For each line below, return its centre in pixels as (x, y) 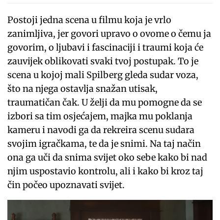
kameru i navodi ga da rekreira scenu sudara (101, 130)
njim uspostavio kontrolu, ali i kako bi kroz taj (106, 171)
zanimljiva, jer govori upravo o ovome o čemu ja (110, 34)
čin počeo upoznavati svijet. (66, 185)
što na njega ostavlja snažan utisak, (83, 89)
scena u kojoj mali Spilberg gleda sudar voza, (103, 75)
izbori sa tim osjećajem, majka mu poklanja (100, 116)
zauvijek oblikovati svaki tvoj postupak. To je (103, 61)
